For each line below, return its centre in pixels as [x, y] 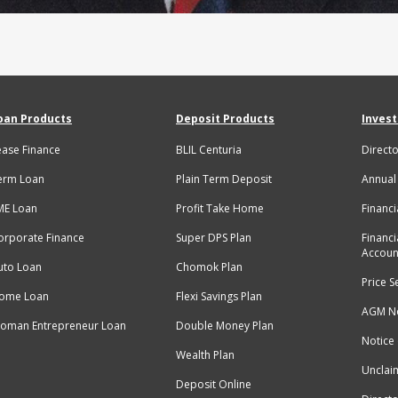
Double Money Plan [225, 326]
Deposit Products [225, 119]
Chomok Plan [209, 267]
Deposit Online [214, 385]
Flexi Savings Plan [219, 297]
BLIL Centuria [209, 150]
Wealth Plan [205, 355]
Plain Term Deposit [224, 179]
